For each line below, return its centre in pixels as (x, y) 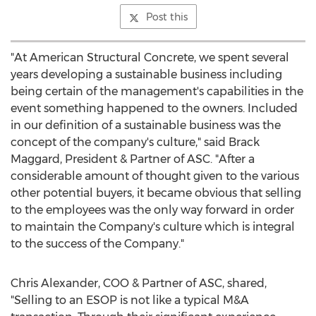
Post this (166, 17)
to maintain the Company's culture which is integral (153, 227)
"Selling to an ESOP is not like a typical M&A (130, 300)
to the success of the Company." (97, 244)
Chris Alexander (54, 283)
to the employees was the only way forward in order (152, 210)
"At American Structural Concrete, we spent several (150, 57)
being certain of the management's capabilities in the (157, 91)
